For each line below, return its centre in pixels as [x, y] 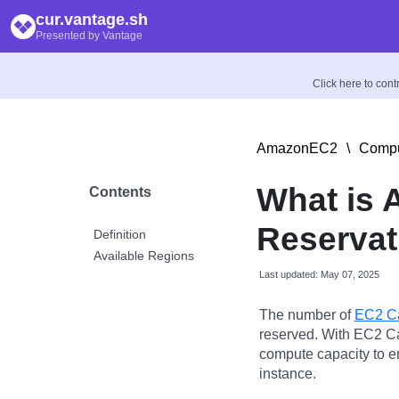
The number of [306, 315]
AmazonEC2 [297, 148]
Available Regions [144, 256]
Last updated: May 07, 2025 [319, 274]
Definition [120, 234]
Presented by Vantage [89, 36]
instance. [287, 374]
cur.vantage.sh [92, 20]
